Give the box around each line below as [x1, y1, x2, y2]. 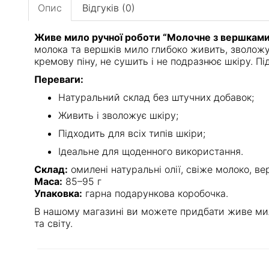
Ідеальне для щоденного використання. [58, 145, 243, 157]
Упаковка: [34, 187, 82, 199]
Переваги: [34, 73, 83, 85]
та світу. [34, 217, 73, 229]
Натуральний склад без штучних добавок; [58, 91, 254, 103]
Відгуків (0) [82, 1, 135, 14]
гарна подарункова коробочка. [82, 187, 228, 199]
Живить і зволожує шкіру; [58, 109, 178, 121]
